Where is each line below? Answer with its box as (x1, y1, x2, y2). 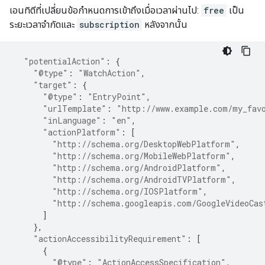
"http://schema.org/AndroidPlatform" (52, 162, 221, 173)
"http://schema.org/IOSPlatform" (52, 186, 203, 197)
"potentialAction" (24, 56, 105, 67)
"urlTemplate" (43, 103, 106, 114)
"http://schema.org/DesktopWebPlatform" (52, 138, 235, 150)
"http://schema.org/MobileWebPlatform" (52, 150, 231, 161)
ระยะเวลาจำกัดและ (9, 19, 77, 30)
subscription (79, 19, 140, 30)
